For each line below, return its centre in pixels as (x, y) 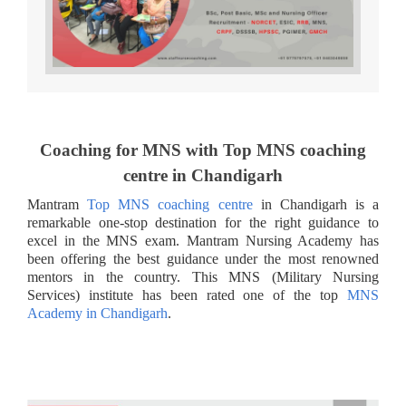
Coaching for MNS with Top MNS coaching (203, 150)
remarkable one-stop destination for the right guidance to (203, 223)
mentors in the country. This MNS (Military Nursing (203, 277)
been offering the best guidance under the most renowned (203, 259)
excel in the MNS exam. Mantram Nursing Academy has (203, 241)
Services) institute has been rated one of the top (187, 295)
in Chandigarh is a (315, 205)
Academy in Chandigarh (97, 314)
